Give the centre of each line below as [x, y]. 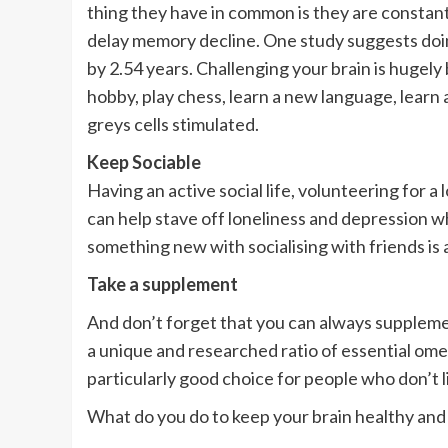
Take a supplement [162, 284]
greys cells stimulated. [173, 124]
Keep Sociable [144, 162]
